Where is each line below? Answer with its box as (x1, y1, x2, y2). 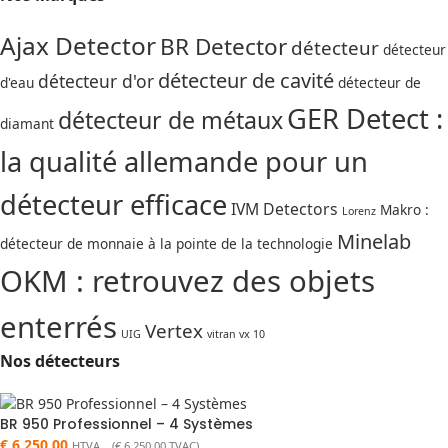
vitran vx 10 (207, 327, 265, 341)
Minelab (337, 228, 411, 255)
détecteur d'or (38, 69, 154, 93)
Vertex (145, 318, 203, 344)
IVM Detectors (231, 198, 338, 220)
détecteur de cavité (158, 67, 334, 94)
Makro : (380, 200, 429, 219)
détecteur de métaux (58, 104, 283, 136)
